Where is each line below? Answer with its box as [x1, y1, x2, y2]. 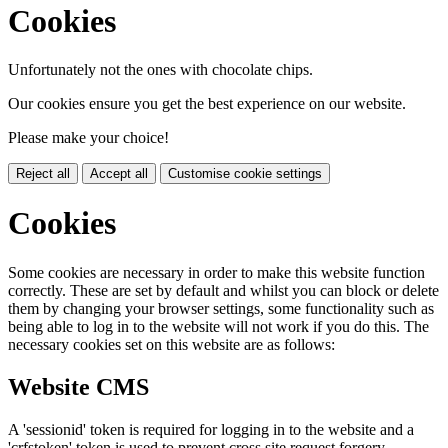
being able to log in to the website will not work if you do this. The [8, 317, 429, 335]
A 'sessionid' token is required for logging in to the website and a [8, 420, 414, 438]
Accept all [90, 166, 148, 181]
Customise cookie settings [168, 166, 322, 181]
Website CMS [8, 373, 149, 400]
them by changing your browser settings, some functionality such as [8, 299, 434, 317]
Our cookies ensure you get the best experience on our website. [8, 95, 406, 112]
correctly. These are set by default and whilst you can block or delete [8, 281, 439, 299]
